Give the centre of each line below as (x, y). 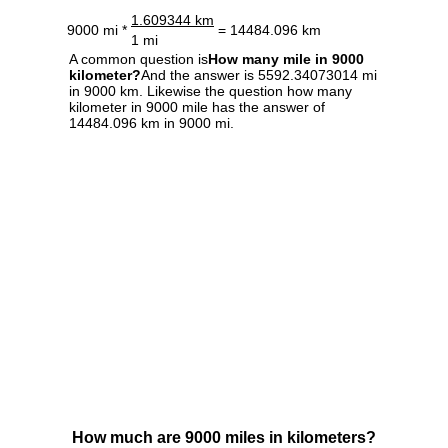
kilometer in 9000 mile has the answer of (197, 106)
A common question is (138, 58)
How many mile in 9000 (286, 58)
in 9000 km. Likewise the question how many (210, 90)
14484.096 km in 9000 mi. (151, 122)
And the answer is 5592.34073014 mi (259, 74)
